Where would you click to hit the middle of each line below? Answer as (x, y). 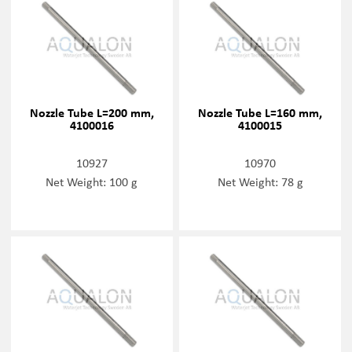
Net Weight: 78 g (260, 181)
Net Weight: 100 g (92, 181)
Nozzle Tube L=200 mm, (92, 112)
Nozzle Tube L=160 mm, (260, 112)
